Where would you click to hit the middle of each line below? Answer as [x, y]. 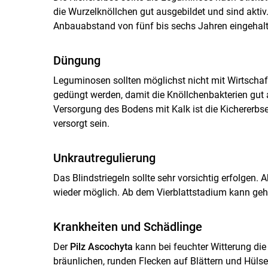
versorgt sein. [81, 123]
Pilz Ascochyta [102, 246]
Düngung [77, 60]
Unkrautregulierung [104, 158]
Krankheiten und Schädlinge [127, 226]
